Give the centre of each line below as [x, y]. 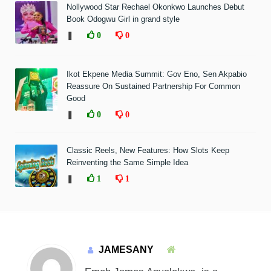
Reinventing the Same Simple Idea [127, 162]
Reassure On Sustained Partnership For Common [153, 86]
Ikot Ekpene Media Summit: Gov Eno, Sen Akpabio [157, 74]
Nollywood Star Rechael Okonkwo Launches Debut [155, 7]
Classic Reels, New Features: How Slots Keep [148, 150]
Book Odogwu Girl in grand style [123, 19]
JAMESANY [126, 249]
